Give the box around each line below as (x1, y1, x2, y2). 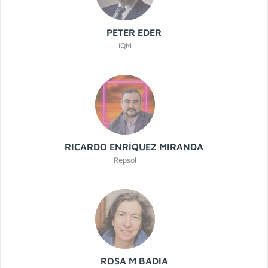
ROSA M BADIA (100, 255, 168, 267)
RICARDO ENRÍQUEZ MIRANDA (65, 141, 203, 153)
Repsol (114, 155, 136, 165)
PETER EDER (106, 27, 162, 38)
